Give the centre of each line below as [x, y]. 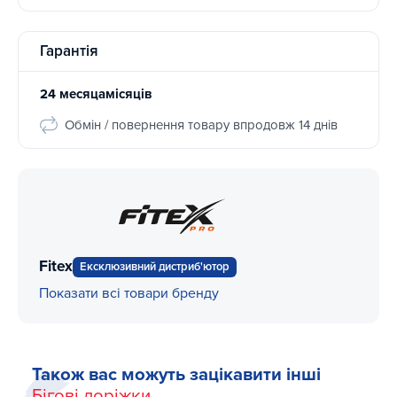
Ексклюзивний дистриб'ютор [155, 266]
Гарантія [69, 51]
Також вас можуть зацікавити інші [176, 374]
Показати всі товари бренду [129, 293]
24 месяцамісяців [96, 93]
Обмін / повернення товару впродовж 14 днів [201, 125]
